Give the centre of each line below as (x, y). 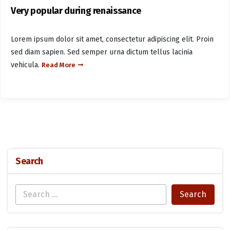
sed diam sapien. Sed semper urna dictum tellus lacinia (102, 52)
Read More (59, 65)
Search (29, 161)
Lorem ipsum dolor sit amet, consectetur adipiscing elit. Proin (112, 40)
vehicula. (26, 65)
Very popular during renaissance (76, 11)
